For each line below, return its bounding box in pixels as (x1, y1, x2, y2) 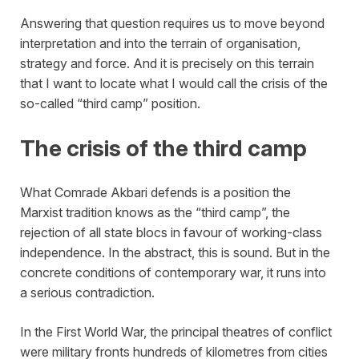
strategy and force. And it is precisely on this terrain (20, 54, 314, 71)
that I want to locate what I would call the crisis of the (20, 75, 328, 91)
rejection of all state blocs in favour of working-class (20, 224, 322, 241)
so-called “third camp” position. (20, 95, 200, 111)
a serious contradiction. (20, 284, 155, 301)
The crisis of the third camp (20, 135, 307, 163)
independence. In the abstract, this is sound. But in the (20, 244, 330, 261)
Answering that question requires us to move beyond (20, 14, 325, 31)
